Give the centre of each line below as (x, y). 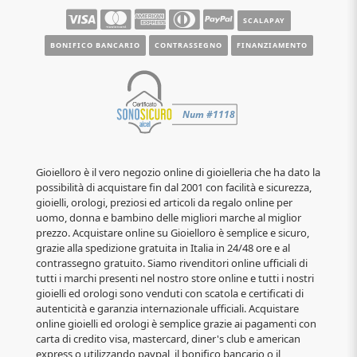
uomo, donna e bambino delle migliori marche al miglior (169, 217)
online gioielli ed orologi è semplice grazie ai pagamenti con (176, 323)
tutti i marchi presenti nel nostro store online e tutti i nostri (175, 278)
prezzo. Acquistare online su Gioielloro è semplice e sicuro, (173, 232)
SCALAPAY (264, 20)
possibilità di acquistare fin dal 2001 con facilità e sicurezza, (174, 187)
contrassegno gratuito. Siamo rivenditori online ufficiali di (172, 263)
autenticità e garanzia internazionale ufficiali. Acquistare (167, 308)
